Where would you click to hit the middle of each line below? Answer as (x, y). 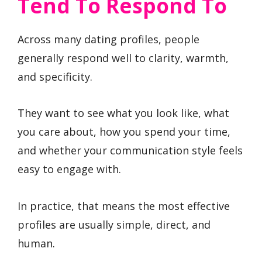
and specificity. (55, 76)
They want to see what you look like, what (123, 113)
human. (36, 243)
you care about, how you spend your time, (124, 132)
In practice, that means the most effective (124, 206)
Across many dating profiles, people (108, 39)
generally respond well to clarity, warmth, (123, 58)
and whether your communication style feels (130, 151)
